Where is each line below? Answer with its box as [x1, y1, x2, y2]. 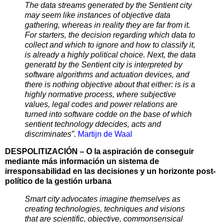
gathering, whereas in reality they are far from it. [25, 20, 190, 29]
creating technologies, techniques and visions [25, 205, 185, 214]
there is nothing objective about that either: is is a [25, 80, 195, 89]
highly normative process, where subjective [25, 90, 176, 99]
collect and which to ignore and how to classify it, [25, 40, 195, 49]
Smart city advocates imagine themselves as [25, 195, 180, 204]
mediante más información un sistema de [5, 157, 159, 166]
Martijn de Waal [78, 129, 132, 138]
